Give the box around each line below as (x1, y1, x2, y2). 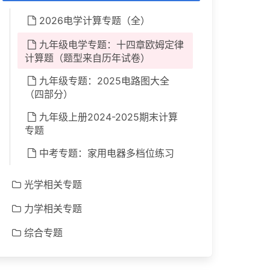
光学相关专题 (24, 178, 82, 190)
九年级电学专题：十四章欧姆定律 (39, 39, 184, 51)
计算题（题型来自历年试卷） (24, 52, 150, 64)
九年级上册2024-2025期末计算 (39, 111, 178, 123)
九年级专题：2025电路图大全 (39, 75, 169, 87)
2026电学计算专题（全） (39, 14, 150, 27)
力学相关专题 (24, 202, 82, 215)
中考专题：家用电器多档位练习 (39, 147, 174, 159)
